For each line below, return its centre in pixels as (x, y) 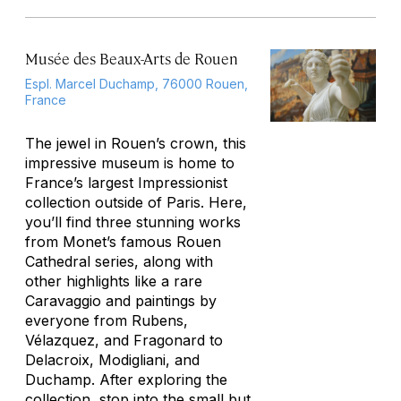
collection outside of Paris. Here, (136, 202)
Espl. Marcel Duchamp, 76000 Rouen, (137, 84)
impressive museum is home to (130, 163)
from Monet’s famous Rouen (123, 242)
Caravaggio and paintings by (121, 301)
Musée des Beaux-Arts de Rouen (132, 58)
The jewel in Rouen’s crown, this (136, 143)
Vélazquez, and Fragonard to (124, 340)
